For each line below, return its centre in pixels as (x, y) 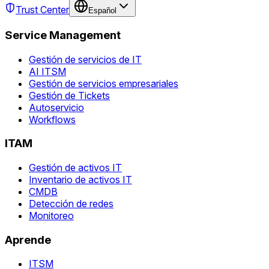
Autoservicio (56, 107)
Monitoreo (51, 215)
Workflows (52, 119)
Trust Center (42, 10)
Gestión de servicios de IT (85, 59)
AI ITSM (47, 71)
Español (102, 11)
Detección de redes (71, 203)
